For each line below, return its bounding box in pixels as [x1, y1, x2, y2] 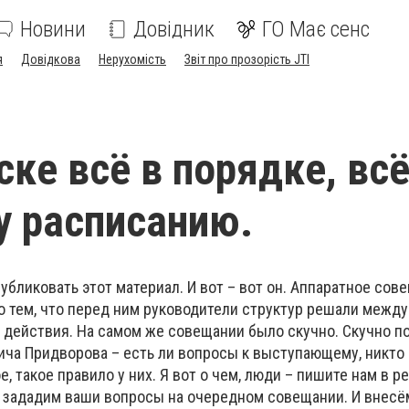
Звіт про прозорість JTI [184, 52, 309, 67]
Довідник [133, 16, 215, 42]
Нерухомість [99, 52, 166, 67]
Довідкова [21, 52, 80, 67]
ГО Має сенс [262, 16, 370, 42]
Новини [20, 16, 86, 42]
